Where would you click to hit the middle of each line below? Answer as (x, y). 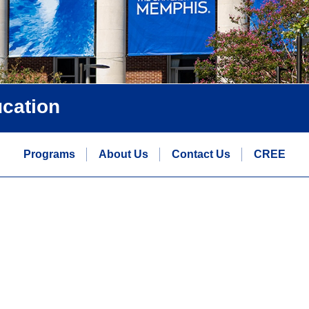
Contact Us (201, 154)
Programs (49, 154)
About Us (123, 154)
